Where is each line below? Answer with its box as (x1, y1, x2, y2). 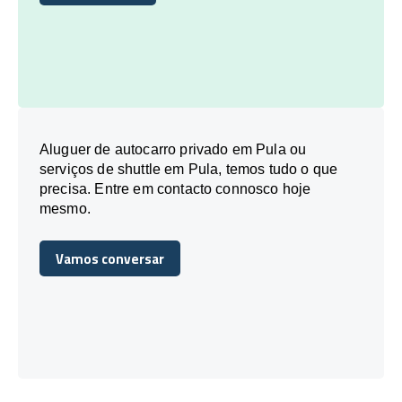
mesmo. (39, 200, 91, 216)
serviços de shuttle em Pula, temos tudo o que (39, 161, 338, 177)
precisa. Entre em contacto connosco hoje (39, 180, 311, 197)
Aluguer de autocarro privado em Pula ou (39, 141, 307, 157)
